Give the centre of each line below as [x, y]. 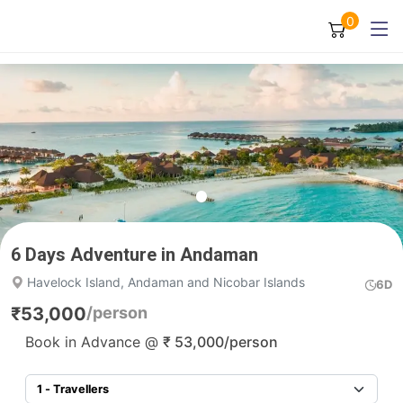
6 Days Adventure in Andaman [134, 255]
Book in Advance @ [94, 342]
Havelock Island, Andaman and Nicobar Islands [164, 282]
